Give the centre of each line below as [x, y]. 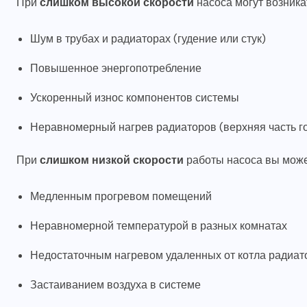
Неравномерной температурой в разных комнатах [159, 226]
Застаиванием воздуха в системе [115, 285]
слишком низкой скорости [112, 160]
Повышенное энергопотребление [116, 69]
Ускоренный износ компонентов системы [135, 98]
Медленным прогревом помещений [121, 197]
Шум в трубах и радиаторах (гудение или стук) [148, 39]
